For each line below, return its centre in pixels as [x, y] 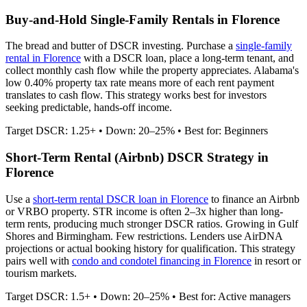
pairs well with [39, 260]
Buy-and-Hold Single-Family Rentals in [119, 19]
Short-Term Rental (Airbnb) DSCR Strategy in [137, 158]
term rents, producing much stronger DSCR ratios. [115, 223]
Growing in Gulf [262, 223]
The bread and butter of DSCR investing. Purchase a [121, 46]
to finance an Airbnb [254, 199]
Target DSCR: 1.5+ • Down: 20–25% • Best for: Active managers [148, 296]
